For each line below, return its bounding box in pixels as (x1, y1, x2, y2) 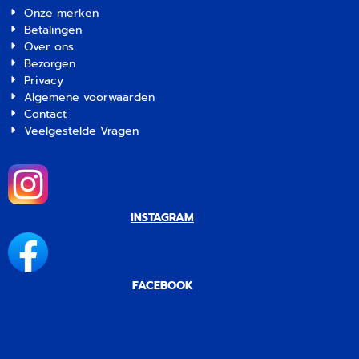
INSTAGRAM (131, 208, 195, 226)
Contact (24, 105, 67, 123)
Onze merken (24, 4, 99, 22)
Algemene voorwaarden (24, 88, 155, 106)
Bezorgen (24, 54, 76, 72)
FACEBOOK (131, 276, 193, 294)
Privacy (24, 71, 64, 89)
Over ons (24, 38, 75, 55)
